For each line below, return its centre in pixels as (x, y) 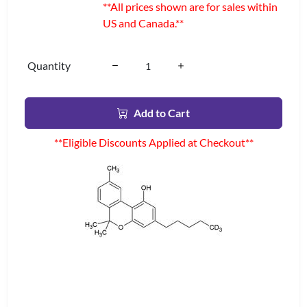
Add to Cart (162, 113)
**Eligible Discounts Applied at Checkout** (153, 142)
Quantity (49, 65)
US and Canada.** (143, 23)
